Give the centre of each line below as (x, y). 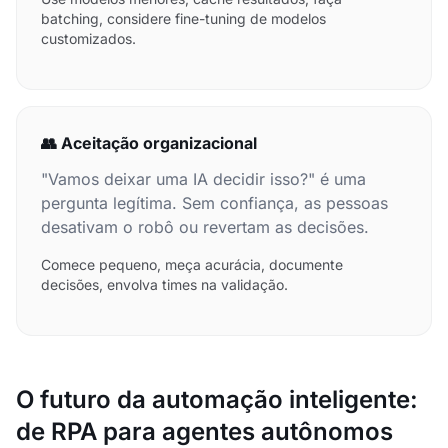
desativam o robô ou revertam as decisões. (205, 227)
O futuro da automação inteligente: (217, 399)
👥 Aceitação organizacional (149, 143)
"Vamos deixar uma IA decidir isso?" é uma (203, 179)
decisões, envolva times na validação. (164, 284)
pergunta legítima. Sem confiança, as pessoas (214, 203)
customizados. (88, 38)
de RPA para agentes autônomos (204, 431)
